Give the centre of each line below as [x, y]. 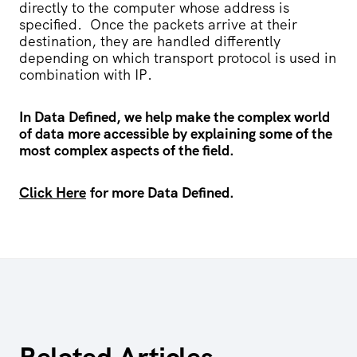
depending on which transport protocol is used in [178, 57]
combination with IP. [88, 74]
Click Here [53, 192]
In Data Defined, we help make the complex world [175, 116]
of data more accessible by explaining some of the [176, 133]
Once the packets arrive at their [194, 24]
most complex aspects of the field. [127, 150]
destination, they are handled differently [150, 41]
